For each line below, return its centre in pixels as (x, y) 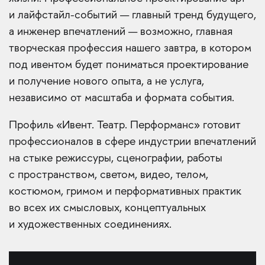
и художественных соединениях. (90, 225)
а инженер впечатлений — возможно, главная (121, 33)
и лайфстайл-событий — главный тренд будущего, (132, 16)
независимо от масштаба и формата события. (122, 99)
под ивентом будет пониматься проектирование (129, 66)
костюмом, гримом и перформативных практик (125, 192)
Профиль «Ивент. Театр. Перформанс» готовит (125, 126)
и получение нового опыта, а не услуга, (106, 82)
